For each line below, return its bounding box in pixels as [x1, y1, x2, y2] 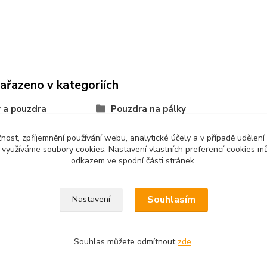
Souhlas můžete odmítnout [74, 236, 178, 247]
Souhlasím [147, 193, 195, 206]
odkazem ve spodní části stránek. [71, 155, 196, 166]
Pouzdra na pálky [111, 103, 187, 115]
